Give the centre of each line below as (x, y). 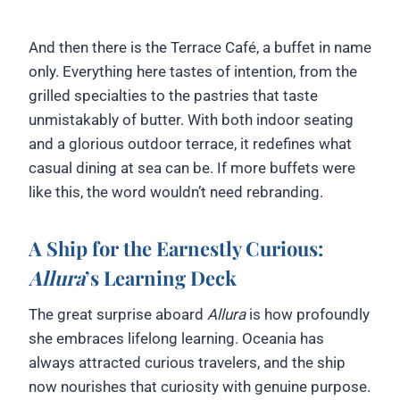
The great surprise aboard (118, 314)
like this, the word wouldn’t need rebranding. (176, 192)
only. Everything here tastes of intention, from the (193, 71)
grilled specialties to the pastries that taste (173, 95)
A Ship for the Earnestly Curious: (176, 248)
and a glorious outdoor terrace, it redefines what (190, 143)
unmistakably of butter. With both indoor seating (191, 119)
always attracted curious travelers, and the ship (187, 362)
